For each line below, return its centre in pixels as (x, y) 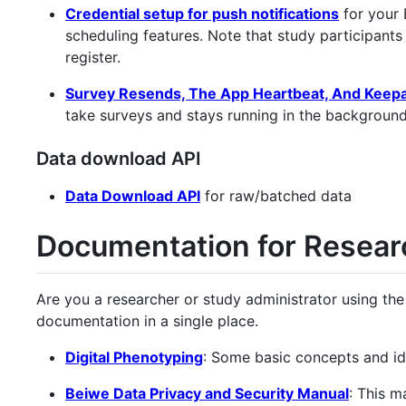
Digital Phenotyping (134, 358)
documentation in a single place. (147, 321)
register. (93, 57)
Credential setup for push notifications (202, 13)
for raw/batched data (276, 195)
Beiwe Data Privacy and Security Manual (207, 394)
